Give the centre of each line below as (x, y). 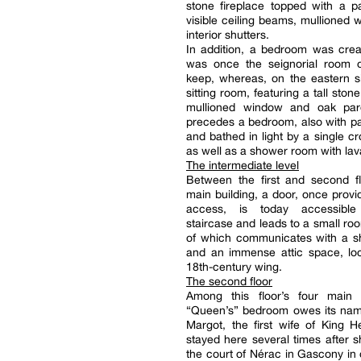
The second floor (229, 281)
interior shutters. (228, 35)
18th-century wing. (234, 267)
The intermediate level (243, 165)
